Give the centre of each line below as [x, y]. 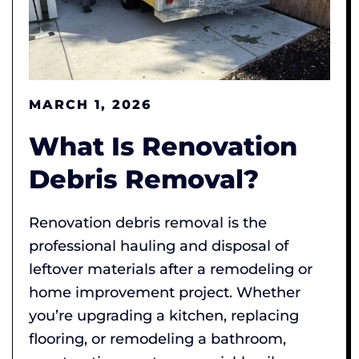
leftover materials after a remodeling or [171, 269]
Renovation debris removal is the [148, 222]
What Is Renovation [163, 146]
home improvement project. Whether [165, 292]
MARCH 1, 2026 [90, 104]
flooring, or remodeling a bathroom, [157, 339]
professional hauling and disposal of [159, 246]
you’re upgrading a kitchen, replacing [164, 315]
